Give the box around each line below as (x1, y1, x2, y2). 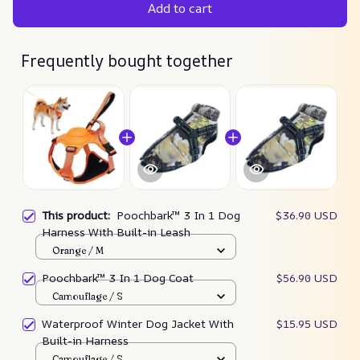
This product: (42, 207, 117, 223)
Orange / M (52, 243, 104, 256)
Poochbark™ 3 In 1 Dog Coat (42, 270, 194, 286)
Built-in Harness (42, 333, 129, 349)
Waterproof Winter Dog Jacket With (42, 316, 234, 332)
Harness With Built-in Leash (42, 224, 190, 240)
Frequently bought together (21, 50, 233, 72)
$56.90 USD (276, 270, 337, 286)
